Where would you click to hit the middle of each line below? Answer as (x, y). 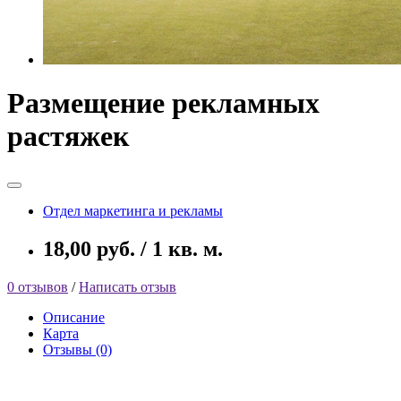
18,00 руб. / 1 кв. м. (133, 248)
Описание (74, 317)
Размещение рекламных (163, 103)
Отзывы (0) (77, 349)
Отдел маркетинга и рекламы (133, 210)
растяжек (68, 137)
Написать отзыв (128, 286)
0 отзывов (38, 286)
